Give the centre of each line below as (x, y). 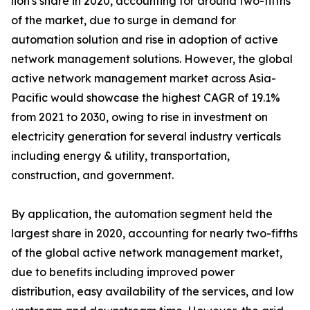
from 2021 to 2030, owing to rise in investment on (139, 117)
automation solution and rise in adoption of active (145, 39)
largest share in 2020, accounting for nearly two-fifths (154, 233)
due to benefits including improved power (123, 272)
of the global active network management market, (147, 253)
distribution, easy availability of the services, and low (153, 291)
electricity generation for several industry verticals (146, 136)
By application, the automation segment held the (142, 214)
